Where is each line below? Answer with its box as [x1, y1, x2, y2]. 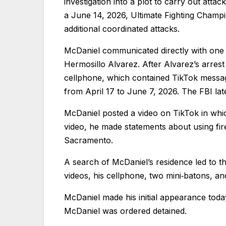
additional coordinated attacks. [64, 24, 182, 34]
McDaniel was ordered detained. [64, 206, 187, 216]
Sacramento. [64, 135, 113, 146]
